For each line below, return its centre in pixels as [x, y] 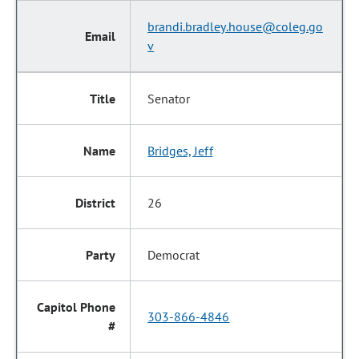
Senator [169, 99]
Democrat [174, 255]
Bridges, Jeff [180, 151]
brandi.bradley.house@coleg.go [235, 26]
